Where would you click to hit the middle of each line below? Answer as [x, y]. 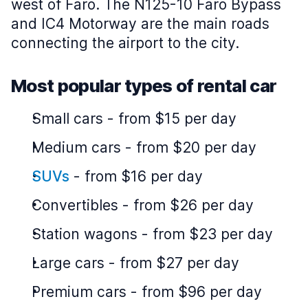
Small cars [67, 119]
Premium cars [79, 292]
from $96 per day [202, 292]
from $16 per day [144, 176]
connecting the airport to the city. [125, 43]
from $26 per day [194, 205]
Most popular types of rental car [144, 86]
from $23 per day [213, 234]
